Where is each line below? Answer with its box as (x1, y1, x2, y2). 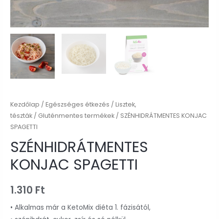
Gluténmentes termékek (38, 111, 115, 120)
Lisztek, (115, 100, 136, 109)
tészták (10, 111, 33, 120)
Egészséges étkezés (45, 100, 110, 109)
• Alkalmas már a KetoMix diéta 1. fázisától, (10, 203, 151, 213)
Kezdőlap (10, 100, 40, 109)
